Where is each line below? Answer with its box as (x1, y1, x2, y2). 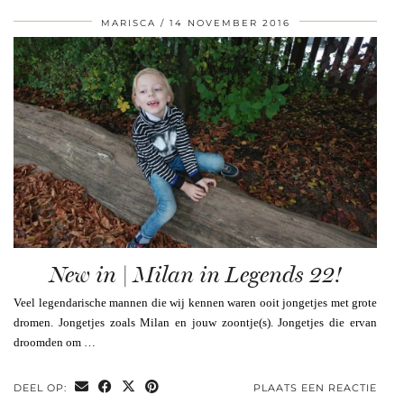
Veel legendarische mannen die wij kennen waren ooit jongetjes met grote (14, 295, 377, 309)
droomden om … (14, 335, 96, 349)
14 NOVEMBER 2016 (169, 17, 290, 30)
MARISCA (100, 17, 156, 30)
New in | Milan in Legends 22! (49, 261, 342, 288)
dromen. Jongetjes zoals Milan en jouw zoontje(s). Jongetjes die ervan (14, 315, 377, 329)
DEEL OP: (14, 381, 70, 394)
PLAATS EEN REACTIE (253, 381, 377, 394)
